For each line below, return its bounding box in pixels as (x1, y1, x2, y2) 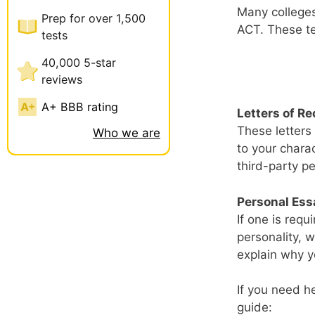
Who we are (92, 125, 160, 140)
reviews (41, 72, 82, 86)
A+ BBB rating (41, 99, 118, 114)
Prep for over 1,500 (41, 11, 146, 25)
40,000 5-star (41, 55, 116, 70)
